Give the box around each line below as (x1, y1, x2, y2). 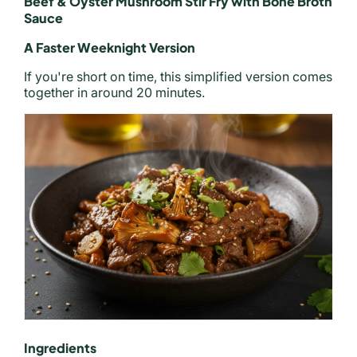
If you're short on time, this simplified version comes (24, 69, 332, 85)
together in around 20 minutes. (24, 84, 205, 101)
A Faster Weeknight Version (24, 39, 195, 57)
